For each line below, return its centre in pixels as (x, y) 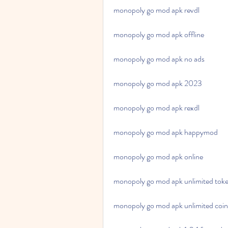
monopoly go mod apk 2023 (158, 83)
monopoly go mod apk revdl (156, 10)
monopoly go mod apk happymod (166, 132)
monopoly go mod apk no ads (159, 59)
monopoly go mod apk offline (159, 34)
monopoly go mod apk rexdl (156, 108)
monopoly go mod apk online (158, 156)
